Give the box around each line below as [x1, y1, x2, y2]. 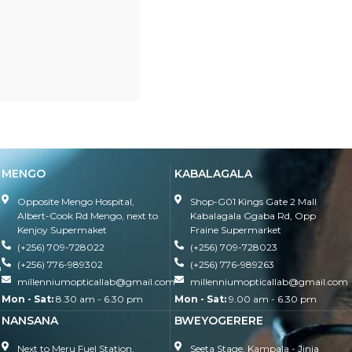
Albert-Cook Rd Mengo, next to [16, 209, 158, 222]
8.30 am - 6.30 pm [53, 292, 143, 305]
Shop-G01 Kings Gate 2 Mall [190, 195, 317, 207]
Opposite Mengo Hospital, [16, 195, 134, 207]
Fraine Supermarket [190, 223, 282, 236]
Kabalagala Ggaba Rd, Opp [190, 209, 317, 222]
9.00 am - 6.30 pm [226, 292, 317, 305]
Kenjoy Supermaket [16, 223, 107, 236]
